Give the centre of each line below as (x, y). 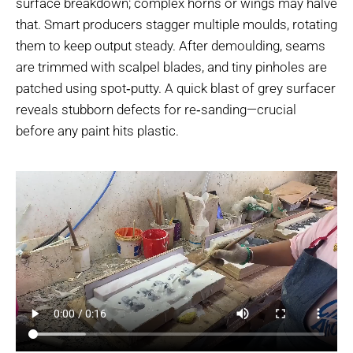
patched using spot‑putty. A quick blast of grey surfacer (176, 88)
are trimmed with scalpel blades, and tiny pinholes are (171, 67)
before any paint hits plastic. (97, 130)
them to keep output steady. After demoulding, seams (171, 45)
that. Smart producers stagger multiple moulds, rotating (176, 24)
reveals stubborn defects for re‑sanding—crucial (156, 109)
